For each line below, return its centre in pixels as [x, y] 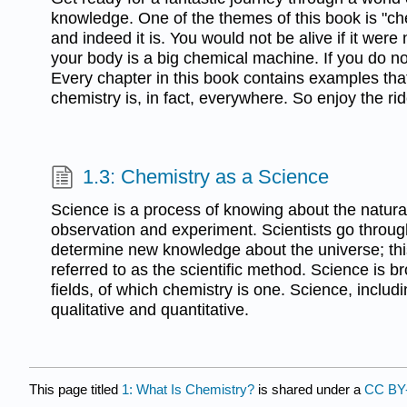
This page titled [75, 389]
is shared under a [309, 389]
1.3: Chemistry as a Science [206, 177]
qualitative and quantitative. [150, 309]
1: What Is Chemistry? [188, 389]
